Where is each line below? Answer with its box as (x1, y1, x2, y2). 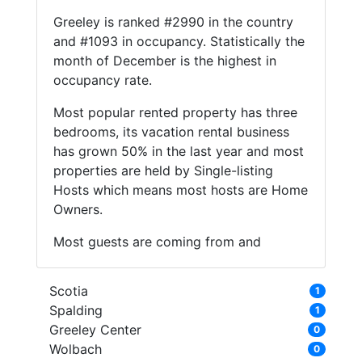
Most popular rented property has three (53, 104, 297, 121)
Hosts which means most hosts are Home (53, 182, 308, 199)
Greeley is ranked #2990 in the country (53, 14, 293, 31)
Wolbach (48, 341, 102, 358)
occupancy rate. (53, 72, 152, 89)
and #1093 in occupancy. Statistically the (53, 33, 305, 50)
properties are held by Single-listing (53, 162, 273, 179)
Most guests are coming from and (53, 234, 261, 250)
